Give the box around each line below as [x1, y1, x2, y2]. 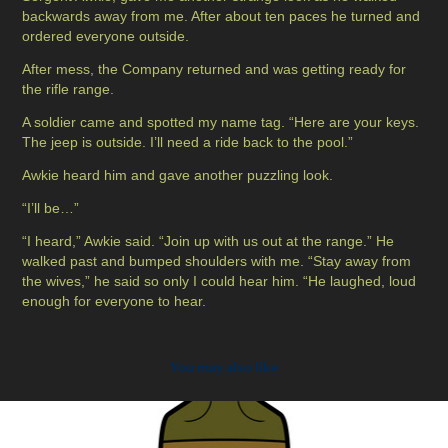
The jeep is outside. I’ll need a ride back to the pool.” [22, 134, 354, 151]
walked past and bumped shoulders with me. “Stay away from [22, 253, 412, 270]
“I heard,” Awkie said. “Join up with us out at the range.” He [22, 233, 395, 250]
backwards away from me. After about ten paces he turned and [22, 8, 421, 25]
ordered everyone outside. [22, 28, 190, 45]
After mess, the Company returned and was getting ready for [22, 61, 407, 78]
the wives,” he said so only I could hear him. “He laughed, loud [22, 273, 417, 290]
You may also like [169, 357, 279, 377]
